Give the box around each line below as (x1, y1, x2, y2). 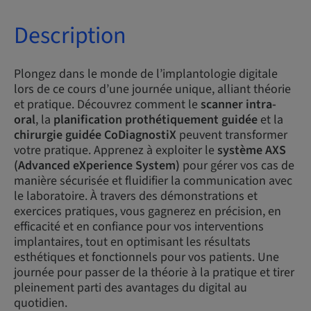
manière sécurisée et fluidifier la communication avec (14, 172, 292, 190)
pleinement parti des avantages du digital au (14, 279, 247, 296)
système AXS (217, 142, 286, 159)
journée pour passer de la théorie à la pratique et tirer (14, 264, 294, 281)
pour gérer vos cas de (180, 157, 294, 174)
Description (14, 19, 126, 53)
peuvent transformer (176, 126, 287, 144)
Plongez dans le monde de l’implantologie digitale (14, 65, 278, 83)
